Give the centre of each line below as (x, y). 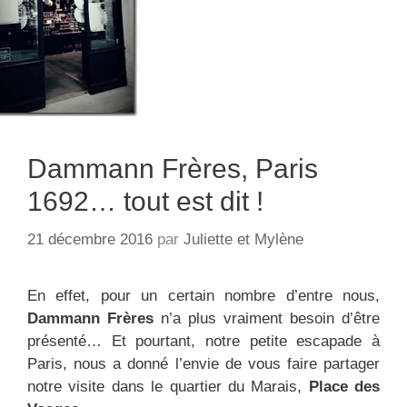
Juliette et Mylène (243, 239)
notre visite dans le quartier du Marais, (168, 386)
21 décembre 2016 (90, 239)
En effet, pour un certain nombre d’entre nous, (203, 295)
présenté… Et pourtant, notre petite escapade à (203, 341)
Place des (344, 386)
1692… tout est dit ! (145, 202)
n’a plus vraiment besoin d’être (267, 318)
